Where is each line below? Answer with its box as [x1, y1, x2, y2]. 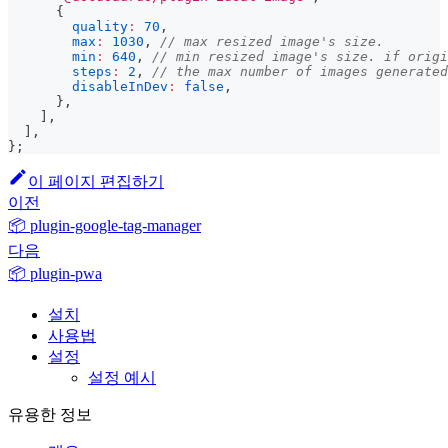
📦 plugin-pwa [8, 264, 102, 282]
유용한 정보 [8, 405, 92, 423]
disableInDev [72, 78, 168, 94]
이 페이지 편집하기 [28, 172, 164, 190]
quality [72, 18, 128, 34]
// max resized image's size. [160, 33, 384, 49]
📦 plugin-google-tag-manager [8, 216, 201, 234]
